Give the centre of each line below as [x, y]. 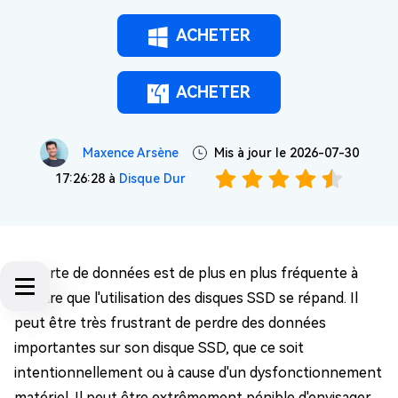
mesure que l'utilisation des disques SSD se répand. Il [186, 298]
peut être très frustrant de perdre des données [170, 323]
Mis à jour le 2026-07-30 [286, 153]
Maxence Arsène [130, 153]
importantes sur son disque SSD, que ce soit [159, 348]
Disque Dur [152, 179]
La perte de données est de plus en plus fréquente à [186, 273]
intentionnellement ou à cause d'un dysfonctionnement [198, 373]
